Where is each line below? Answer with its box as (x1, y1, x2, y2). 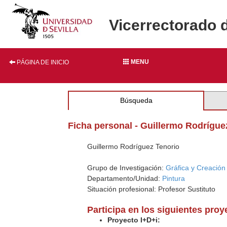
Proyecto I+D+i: (107, 216, 161, 224)
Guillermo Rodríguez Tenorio (87, 142, 180, 150)
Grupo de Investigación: (87, 164, 166, 172)
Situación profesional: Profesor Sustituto (87, 185, 216, 193)
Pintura (162, 174, 185, 182)
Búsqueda (120, 96, 153, 104)
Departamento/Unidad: (87, 174, 163, 182)
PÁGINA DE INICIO (15, 59, 69, 66)
